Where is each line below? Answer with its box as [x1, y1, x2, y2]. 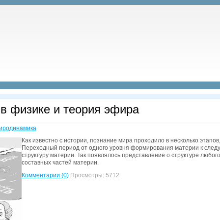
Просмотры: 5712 [69, 172, 119, 179]
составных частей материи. [22, 159, 99, 166]
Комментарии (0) [22, 172, 69, 179]
